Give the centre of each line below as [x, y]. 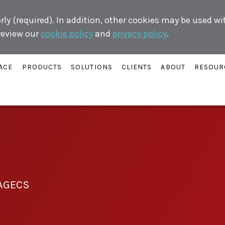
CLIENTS [137, 67]
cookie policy [67, 34]
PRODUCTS [42, 67]
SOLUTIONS [92, 67]
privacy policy [140, 34]
